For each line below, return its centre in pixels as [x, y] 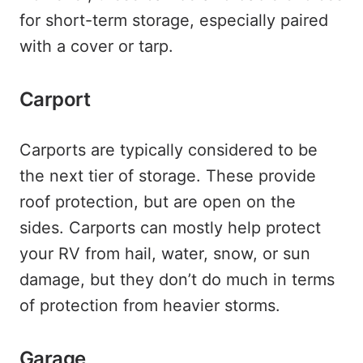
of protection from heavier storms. [150, 305]
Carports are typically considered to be [169, 150]
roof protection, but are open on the [158, 202]
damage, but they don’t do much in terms [177, 280]
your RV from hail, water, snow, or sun [165, 254]
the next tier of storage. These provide [168, 176]
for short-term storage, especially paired [174, 20]
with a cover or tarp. [96, 46]
